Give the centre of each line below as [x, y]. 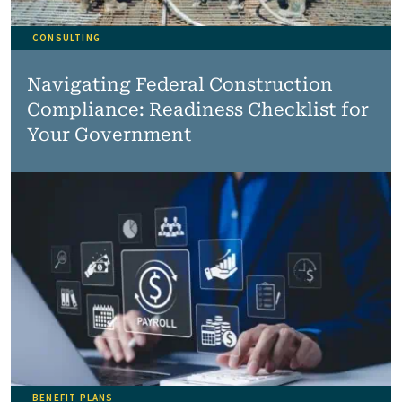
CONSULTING [66, 38]
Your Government [109, 134]
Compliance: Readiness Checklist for [197, 109]
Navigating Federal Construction [179, 84]
